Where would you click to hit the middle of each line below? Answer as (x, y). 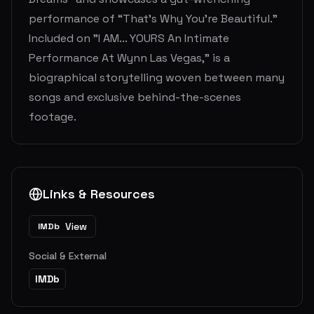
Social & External (68, 256)
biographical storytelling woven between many (157, 77)
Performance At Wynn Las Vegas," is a (129, 58)
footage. (53, 117)
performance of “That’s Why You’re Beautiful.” (153, 19)
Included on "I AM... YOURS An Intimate (129, 38)
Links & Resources (99, 194)
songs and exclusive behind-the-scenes (135, 97)
